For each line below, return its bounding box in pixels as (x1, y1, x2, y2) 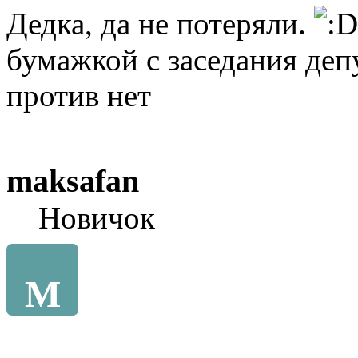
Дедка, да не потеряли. (6, 6, 314, 42)
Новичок (38, 201, 155, 236)
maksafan (6, 163, 139, 200)
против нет (6, 78, 151, 113)
